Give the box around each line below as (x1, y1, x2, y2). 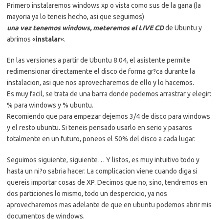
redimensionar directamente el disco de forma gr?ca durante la (7, 67, 195, 75)
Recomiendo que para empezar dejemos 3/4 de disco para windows (7, 112, 210, 120)
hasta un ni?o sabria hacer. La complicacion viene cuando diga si (7, 167, 197, 175)
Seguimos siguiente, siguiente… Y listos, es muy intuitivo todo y (7, 156, 199, 164)
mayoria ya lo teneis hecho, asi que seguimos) (7, 13, 144, 21)
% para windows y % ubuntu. (7, 101, 93, 109)
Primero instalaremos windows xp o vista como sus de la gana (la (7, 1, 201, 9)
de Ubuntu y (164, 24, 202, 32)
